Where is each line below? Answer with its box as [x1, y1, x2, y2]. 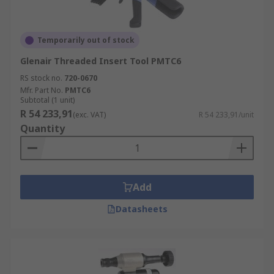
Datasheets [115, 203, 168, 215]
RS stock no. [20, 73, 62, 83]
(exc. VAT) [73, 109, 106, 120]
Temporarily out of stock [37, 35, 135, 45]
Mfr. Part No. [20, 85, 63, 95]
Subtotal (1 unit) [20, 95, 75, 105]
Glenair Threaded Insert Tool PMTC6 [20, 55, 181, 67]
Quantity [20, 122, 65, 135]
